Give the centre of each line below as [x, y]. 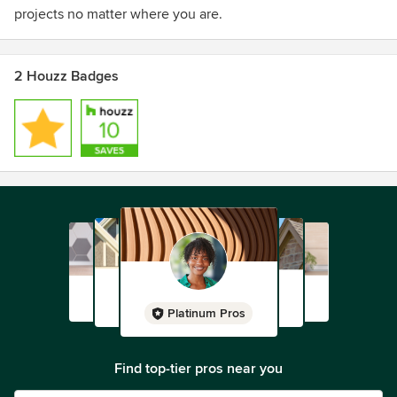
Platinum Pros [206, 313]
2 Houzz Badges [66, 76]
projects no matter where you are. [118, 14]
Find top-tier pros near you [198, 369]
